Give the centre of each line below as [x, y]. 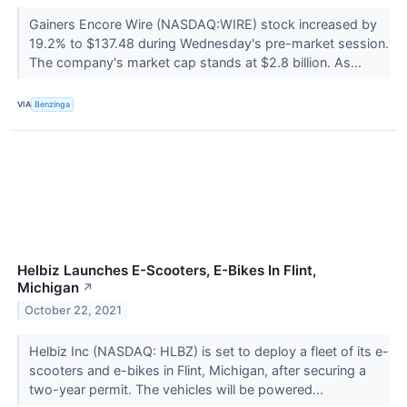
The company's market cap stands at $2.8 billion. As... [197, 62]
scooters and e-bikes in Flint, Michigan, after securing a [197, 371]
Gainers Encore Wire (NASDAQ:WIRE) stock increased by [203, 24]
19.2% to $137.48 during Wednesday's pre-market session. [208, 43]
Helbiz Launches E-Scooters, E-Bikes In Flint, [167, 271]
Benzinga [53, 104]
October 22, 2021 [74, 310]
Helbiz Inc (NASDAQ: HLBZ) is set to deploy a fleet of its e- [208, 352]
